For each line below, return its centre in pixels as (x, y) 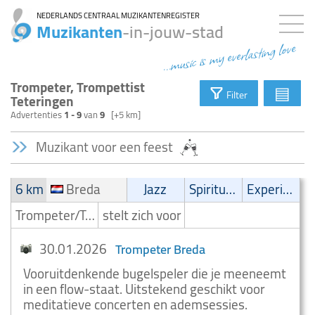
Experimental (288, 189)
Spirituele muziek (231, 189)
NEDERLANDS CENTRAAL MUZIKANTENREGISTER (118, 15)
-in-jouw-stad (173, 32)
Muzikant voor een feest (106, 147)
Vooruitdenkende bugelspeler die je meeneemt (155, 274)
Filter (237, 95)
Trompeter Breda (160, 249)
